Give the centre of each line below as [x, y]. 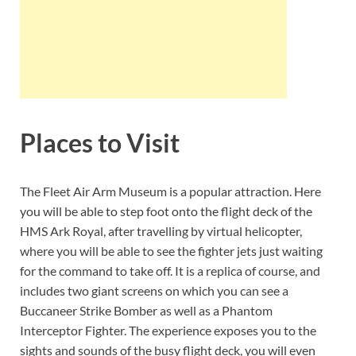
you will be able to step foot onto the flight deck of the [166, 211]
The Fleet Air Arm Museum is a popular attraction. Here [170, 192]
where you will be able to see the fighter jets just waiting [171, 251]
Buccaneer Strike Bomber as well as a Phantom [146, 311]
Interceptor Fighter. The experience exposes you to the [168, 331]
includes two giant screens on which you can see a [154, 291]
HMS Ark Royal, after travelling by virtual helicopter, [161, 231]
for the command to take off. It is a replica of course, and [170, 271]
